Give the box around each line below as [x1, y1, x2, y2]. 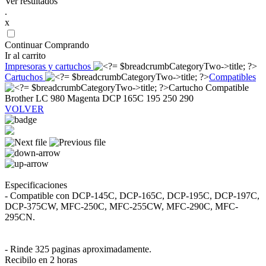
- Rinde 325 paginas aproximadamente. [5, 244, 151, 254]
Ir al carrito [5, 50, 46, 61]
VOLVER [5, 104, 44, 114]
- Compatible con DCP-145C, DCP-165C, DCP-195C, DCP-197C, [5, 191, 259, 201]
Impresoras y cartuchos [5, 61, 93, 71]
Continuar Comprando [5, 40, 89, 50]
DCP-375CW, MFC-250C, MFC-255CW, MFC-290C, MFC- [5, 201, 238, 211]
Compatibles [209, 72, 256, 82]
